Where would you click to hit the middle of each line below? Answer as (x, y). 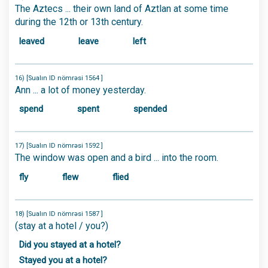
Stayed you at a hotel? (63, 260)
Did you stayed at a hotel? (70, 245)
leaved (32, 41)
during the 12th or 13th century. (79, 22)
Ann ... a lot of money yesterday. (80, 90)
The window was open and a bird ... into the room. (117, 158)
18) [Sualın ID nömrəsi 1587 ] (59, 214)
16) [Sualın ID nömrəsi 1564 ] (59, 78)
